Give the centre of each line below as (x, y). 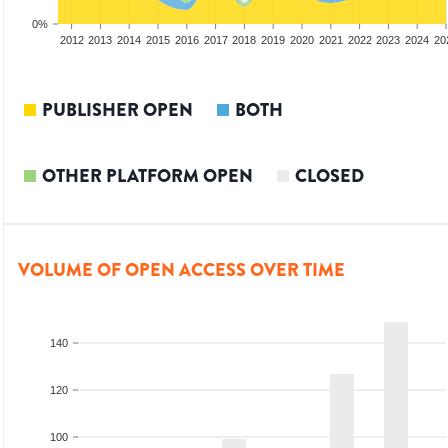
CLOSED (329, 176)
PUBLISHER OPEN (117, 110)
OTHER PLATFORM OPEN (147, 176)
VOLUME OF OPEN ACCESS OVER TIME (181, 270)
